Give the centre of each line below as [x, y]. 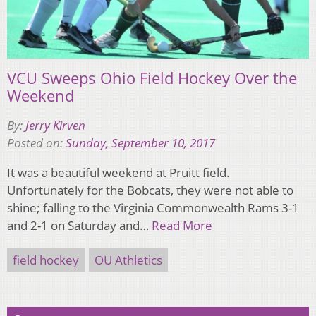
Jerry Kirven [55, 126]
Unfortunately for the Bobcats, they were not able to [150, 190]
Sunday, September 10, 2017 [140, 143]
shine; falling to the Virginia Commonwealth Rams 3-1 [153, 208]
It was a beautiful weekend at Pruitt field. [119, 173]
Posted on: [36, 143]
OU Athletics [128, 260]
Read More [182, 226]
